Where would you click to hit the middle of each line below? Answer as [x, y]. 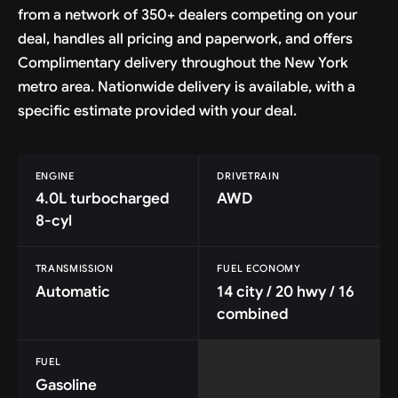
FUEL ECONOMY [259, 269]
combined [253, 314]
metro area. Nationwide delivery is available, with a [186, 86]
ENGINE [55, 175]
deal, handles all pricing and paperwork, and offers [185, 38]
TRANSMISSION [74, 269]
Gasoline [66, 385]
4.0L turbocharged [102, 199]
